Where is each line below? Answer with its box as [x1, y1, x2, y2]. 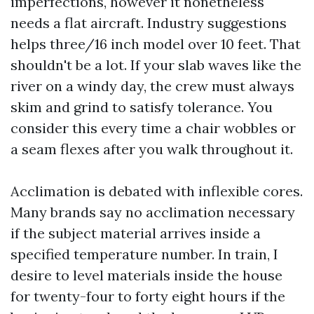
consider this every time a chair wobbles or [11, 119, 296, 137]
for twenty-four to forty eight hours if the [11, 287, 285, 305]
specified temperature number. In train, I [11, 245, 278, 263]
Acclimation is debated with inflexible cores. [11, 182, 303, 200]
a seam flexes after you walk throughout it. [11, 140, 293, 158]
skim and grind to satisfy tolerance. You [11, 98, 273, 116]
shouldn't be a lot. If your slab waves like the [11, 56, 301, 74]
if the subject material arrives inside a [11, 224, 261, 242]
